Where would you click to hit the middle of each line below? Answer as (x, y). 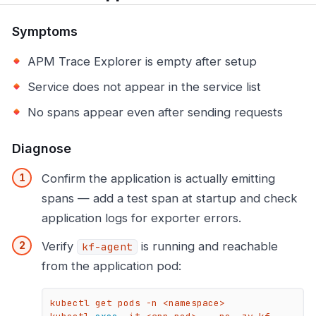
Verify (59, 246)
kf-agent (107, 247)
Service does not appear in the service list (144, 86)
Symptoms (45, 31)
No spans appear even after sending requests (155, 112)
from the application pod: (111, 266)
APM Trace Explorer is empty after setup (142, 61)
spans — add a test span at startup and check (169, 198)
